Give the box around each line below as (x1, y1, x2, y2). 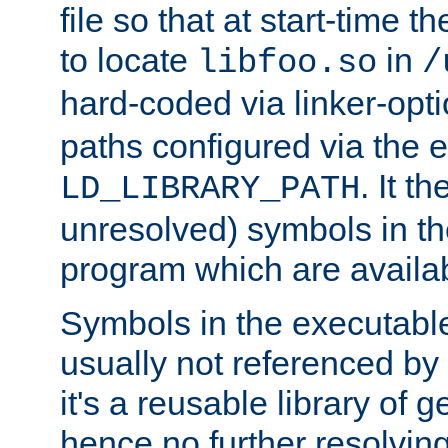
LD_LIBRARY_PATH (60, 170, 360, 209)
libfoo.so (197, 44, 377, 83)
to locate (60, 41, 197, 80)
